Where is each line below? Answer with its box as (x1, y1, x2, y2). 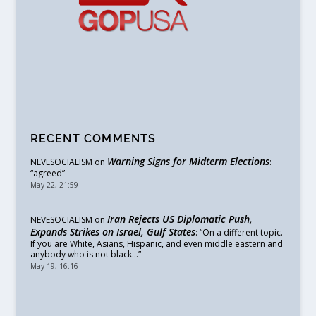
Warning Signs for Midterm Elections (107, 154, 269, 169)
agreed (32, 167, 62, 180)
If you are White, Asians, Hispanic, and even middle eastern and (30, 238, 283, 250)
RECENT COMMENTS (30, 132, 157, 146)
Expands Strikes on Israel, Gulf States (30, 225, 195, 239)
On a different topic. (202, 226, 283, 239)
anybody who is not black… (30, 248, 138, 261)
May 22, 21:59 (30, 180, 78, 190)
